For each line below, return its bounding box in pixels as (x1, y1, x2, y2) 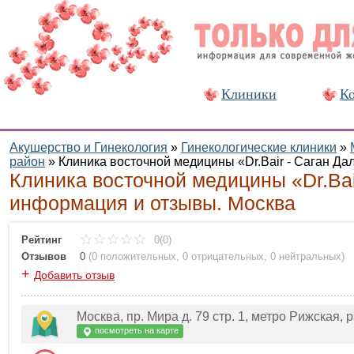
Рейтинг (21, 234, 62, 246)
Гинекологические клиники (181, 141, 337, 154)
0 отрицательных (183, 250, 264, 262)
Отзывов (21, 250, 66, 262)
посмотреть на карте (92, 326, 179, 335)
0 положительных (92, 250, 176, 262)
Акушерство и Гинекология (9, 141, 168, 154)
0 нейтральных (270, 250, 341, 262)
